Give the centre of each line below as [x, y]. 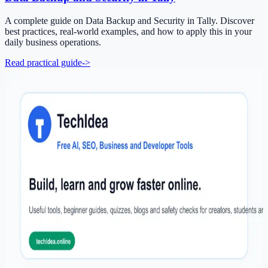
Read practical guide [43, 62]
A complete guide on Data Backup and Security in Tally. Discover [130, 20]
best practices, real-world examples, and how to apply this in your [128, 31]
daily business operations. [53, 42]
